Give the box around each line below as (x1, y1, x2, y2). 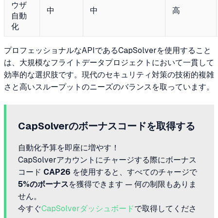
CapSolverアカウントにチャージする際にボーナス (18, 155, 197, 165)
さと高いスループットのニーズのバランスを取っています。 (4, 82, 214, 92)
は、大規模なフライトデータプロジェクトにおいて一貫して (4, 58, 214, 68)
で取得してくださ (134, 204, 197, 214)
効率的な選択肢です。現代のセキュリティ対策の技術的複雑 (4, 70, 214, 80)
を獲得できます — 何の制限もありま (69, 180, 197, 189)
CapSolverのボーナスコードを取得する (18, 121, 195, 132)
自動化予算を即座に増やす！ (18, 143, 119, 153)
